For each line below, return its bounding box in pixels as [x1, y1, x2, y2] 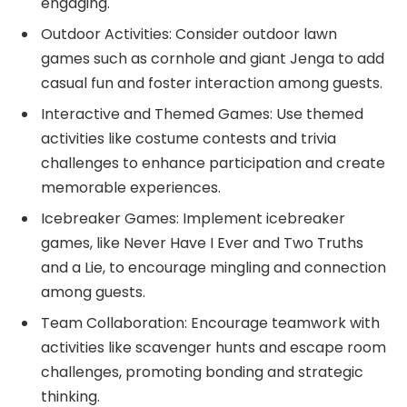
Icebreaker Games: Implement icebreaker [41, 207, 345, 229]
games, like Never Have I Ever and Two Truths [41, 232, 363, 253]
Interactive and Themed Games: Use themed [41, 103, 363, 124]
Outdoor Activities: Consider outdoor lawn [41, 23, 337, 45]
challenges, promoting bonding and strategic [41, 361, 363, 382]
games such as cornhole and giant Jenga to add [41, 47, 384, 69]
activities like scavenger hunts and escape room [41, 336, 386, 358]
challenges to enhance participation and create [41, 152, 385, 174]
